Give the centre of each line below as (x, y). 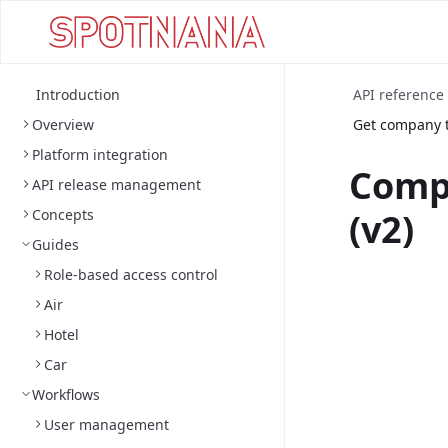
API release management (116, 184)
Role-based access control (131, 274)
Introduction (78, 94)
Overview (63, 124)
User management (106, 424)
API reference (398, 94)
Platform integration (100, 154)
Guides (55, 244)
